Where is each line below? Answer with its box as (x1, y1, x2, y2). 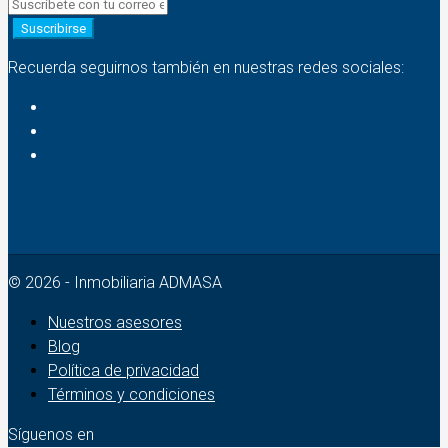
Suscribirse (21, 20, 86, 36)
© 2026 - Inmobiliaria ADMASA (8, 272, 222, 292)
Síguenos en (8, 424, 94, 444)
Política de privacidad (48, 360, 199, 380)
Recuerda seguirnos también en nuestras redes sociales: (8, 57, 404, 77)
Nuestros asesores (48, 312, 182, 332)
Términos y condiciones (48, 384, 215, 404)
